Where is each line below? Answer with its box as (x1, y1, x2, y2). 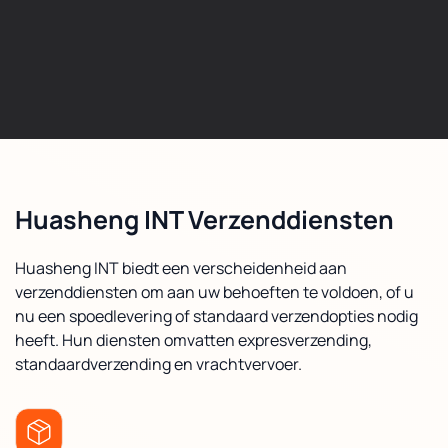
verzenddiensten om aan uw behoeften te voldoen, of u (15, 280, 414, 303)
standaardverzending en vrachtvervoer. (15, 352, 302, 375)
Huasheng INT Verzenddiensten (15, 201, 394, 237)
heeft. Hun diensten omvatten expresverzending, (15, 328, 372, 351)
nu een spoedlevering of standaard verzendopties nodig (15, 304, 418, 327)
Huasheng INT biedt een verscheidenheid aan (15, 256, 347, 279)
